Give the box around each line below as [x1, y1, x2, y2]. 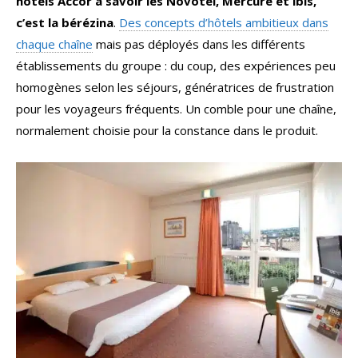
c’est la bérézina [16, 14, 113, 31]
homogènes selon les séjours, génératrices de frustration [16, 79, 334, 96]
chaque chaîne [16, 36, 93, 53]
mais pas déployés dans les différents [93, 36, 305, 53]
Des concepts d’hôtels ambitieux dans [119, 14, 328, 31]
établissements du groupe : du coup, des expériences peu [16, 58, 336, 74]
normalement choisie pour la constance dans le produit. [16, 122, 318, 139]
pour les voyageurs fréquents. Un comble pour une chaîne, [16, 101, 336, 117]
